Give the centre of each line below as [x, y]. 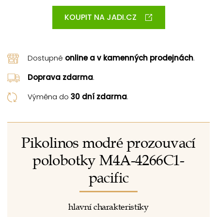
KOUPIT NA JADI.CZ [100, 17]
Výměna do [49, 96]
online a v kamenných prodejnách [129, 58]
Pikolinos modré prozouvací [108, 143]
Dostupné [46, 58]
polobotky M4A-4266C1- [108, 160]
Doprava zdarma [60, 77]
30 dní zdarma [99, 96]
